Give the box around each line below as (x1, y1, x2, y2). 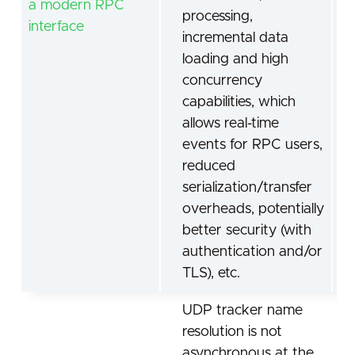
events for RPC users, (182, 138, 323, 152)
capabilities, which (182, 95, 296, 109)
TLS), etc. (182, 266, 240, 281)
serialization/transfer (182, 181, 312, 195)
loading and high (182, 52, 288, 67)
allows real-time (182, 116, 279, 131)
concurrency (182, 74, 262, 88)
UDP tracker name (182, 303, 303, 318)
